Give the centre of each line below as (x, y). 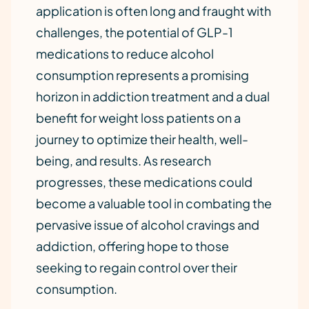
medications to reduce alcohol (125, 53)
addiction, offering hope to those (132, 246)
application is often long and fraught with (153, 11)
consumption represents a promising (142, 75)
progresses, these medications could (144, 182)
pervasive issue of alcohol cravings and (148, 225)
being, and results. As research (123, 160)
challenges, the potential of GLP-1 (134, 32)
